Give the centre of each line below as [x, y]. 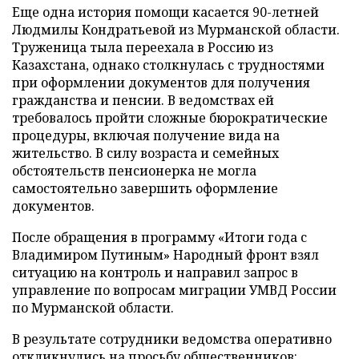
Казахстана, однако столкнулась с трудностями [168, 65]
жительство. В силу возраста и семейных [145, 153]
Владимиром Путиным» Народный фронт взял [165, 255]
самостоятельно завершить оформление [145, 188]
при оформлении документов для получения [161, 83]
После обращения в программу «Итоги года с [159, 237]
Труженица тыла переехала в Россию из [143, 47]
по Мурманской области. [93, 308]
